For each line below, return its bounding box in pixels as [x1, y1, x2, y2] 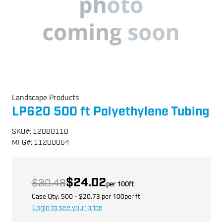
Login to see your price [32, 203, 103, 213]
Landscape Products [11, 91, 79, 103]
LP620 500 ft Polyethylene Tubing [11, 104, 210, 120]
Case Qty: [31, 190, 61, 201]
